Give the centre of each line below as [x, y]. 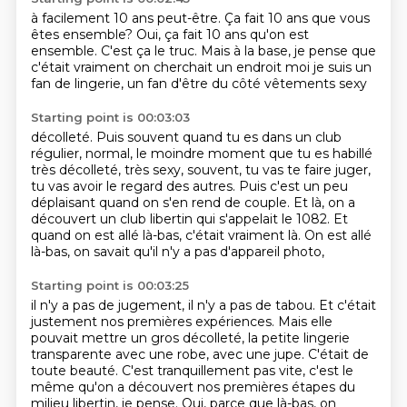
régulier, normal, [83, 154]
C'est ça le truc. [150, 51]
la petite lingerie [298, 338]
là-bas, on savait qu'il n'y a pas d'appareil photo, [177, 252]
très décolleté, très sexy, [109, 170]
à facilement [72, 18]
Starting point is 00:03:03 [110, 117]
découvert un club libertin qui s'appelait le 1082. [182, 219]
